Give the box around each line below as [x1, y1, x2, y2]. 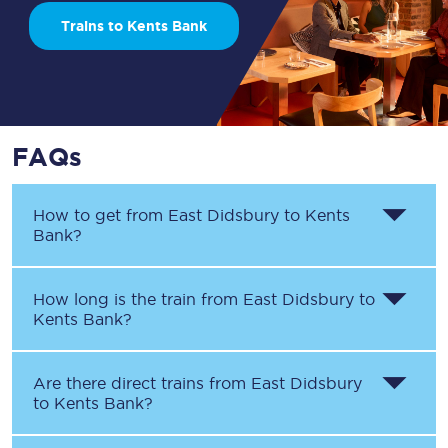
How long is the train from [33, 290, 243, 308]
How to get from [33, 206, 168, 224]
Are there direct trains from [33, 374, 251, 392]
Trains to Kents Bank [60, 18, 207, 34]
